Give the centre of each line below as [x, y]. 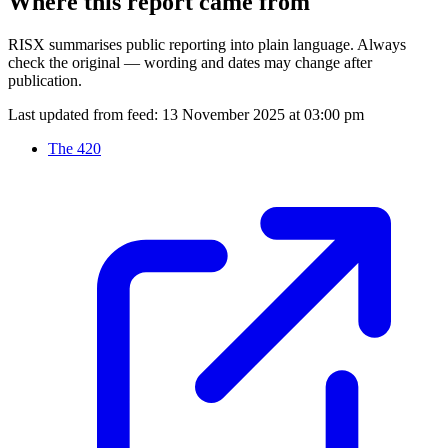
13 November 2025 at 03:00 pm [263, 115]
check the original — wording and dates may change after [190, 63]
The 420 [74, 149]
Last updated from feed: [83, 115]
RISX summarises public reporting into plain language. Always [207, 45]
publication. [45, 81]
